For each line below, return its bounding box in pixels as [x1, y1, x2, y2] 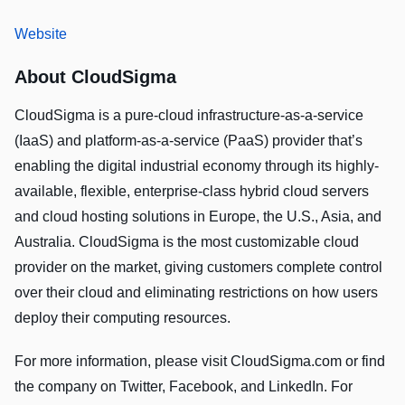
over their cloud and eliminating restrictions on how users [14, 285, 378, 301]
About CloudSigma [14, 67, 176, 88]
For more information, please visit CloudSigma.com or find [14, 353, 385, 370]
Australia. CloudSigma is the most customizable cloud [14, 234, 359, 250]
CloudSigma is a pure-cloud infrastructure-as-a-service [14, 108, 363, 124]
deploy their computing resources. [14, 310, 231, 326]
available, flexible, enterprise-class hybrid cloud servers [14, 184, 369, 200]
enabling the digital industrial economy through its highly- [14, 158, 379, 174]
